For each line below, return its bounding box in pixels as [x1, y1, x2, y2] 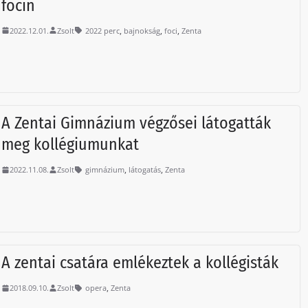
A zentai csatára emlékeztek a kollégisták [1, 253, 279, 273]
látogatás [129, 164, 162, 175]
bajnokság [124, 25, 161, 36]
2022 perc [85, 25, 120, 36]
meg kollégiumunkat [1, 135, 140, 155]
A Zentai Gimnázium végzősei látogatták [1, 113, 272, 133]
